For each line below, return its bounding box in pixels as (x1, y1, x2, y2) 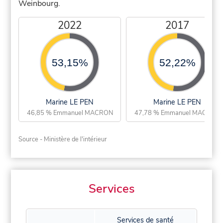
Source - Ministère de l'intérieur (18, 134, 108, 144)
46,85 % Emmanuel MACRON (26, 108, 113, 117)
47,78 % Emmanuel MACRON (134, 108, 221, 117)
